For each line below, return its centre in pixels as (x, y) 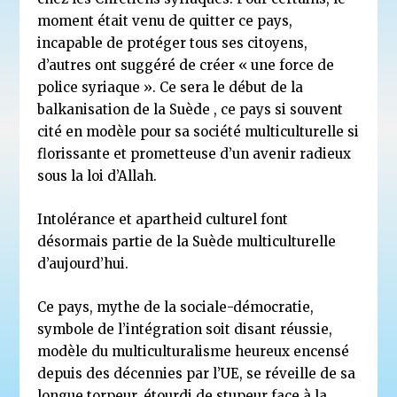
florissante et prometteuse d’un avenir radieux (195, 154)
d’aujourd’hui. (83, 264)
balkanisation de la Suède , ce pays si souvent (191, 110)
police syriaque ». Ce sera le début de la (171, 88)
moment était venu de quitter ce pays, (165, 21)
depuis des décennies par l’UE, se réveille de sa (197, 374)
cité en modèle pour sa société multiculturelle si (198, 132)
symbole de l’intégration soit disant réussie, (185, 330)
